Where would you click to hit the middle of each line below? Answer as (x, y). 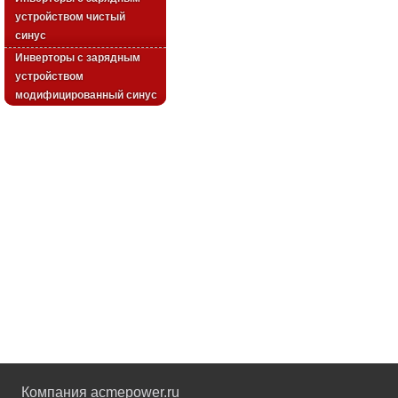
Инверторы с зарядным (78, 58)
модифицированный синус (86, 95)
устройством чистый (70, 17)
